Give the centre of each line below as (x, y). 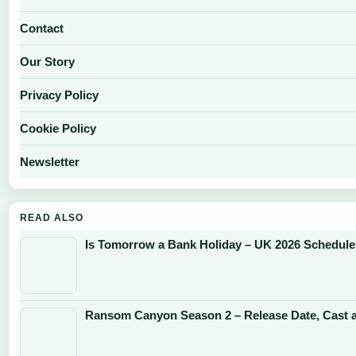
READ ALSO (52, 217)
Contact (42, 28)
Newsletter (50, 161)
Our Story (47, 61)
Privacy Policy (59, 95)
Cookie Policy (58, 128)
